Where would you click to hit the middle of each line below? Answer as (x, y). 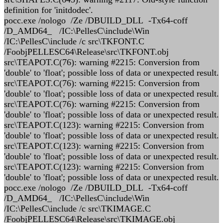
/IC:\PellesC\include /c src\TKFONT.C (74, 41)
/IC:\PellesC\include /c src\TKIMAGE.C (77, 209)
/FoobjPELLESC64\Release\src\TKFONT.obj (86, 52)
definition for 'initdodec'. (49, 10)
